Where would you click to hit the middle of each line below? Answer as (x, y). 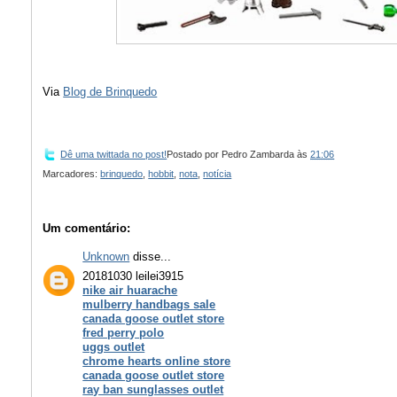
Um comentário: (87, 229)
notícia (218, 174)
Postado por (195, 154)
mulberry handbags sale (149, 305)
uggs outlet (114, 347)
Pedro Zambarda (258, 154)
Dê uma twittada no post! (114, 154)
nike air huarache (130, 291)
